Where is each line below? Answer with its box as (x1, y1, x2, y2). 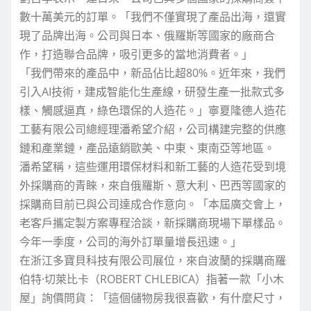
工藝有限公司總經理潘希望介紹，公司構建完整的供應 (19, 121, 286, 137)
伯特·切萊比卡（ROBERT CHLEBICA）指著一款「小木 (19, 271, 284, 287)
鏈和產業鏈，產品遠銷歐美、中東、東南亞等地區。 (19, 140, 275, 156)
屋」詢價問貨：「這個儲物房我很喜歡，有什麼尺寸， (19, 290, 286, 306)
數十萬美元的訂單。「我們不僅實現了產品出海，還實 (19, 9, 286, 25)
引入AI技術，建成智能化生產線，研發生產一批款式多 (19, 84, 285, 100)
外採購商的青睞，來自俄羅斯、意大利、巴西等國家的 (19, 178, 286, 194)
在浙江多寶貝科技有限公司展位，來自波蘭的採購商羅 (19, 253, 286, 269)
